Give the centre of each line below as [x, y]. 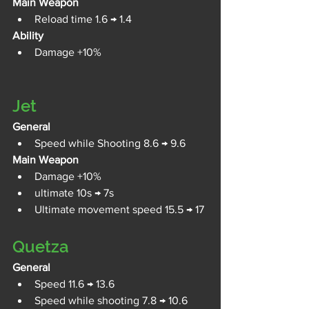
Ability [28, 35]
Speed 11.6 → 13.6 [74, 283]
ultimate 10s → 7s [74, 192]
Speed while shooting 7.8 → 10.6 [111, 300]
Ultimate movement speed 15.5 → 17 [119, 209]
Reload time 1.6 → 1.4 [83, 19]
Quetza [41, 246]
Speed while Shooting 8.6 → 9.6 [110, 143]
